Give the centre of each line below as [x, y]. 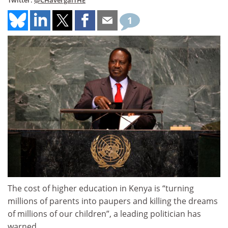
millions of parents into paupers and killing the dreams [113, 201]
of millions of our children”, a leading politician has [104, 214]
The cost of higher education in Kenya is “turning [101, 189]
